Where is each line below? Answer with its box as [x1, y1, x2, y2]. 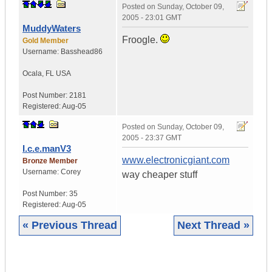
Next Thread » [177, 219, 250, 232]
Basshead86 [61, 47, 103, 56]
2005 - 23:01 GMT [122, 13, 182, 22]
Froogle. [122, 35, 160, 46]
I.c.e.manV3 [22, 143, 71, 154]
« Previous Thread [22, 219, 117, 232]
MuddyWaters [22, 23, 81, 34]
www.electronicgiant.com [122, 155, 229, 166]
